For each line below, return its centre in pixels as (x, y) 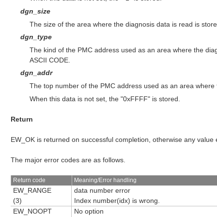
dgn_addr (36, 73)
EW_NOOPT (32, 211)
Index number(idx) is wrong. (117, 200)
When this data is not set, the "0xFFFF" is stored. (105, 99)
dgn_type (36, 37)
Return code (29, 180)
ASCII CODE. (50, 60)
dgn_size (35, 11)
